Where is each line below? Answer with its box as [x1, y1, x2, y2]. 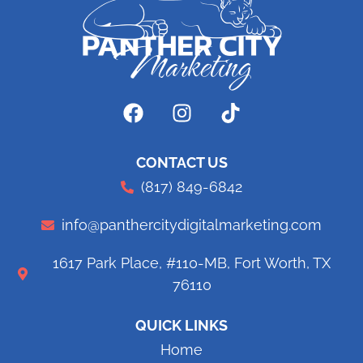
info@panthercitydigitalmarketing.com [62, 216, 322, 234]
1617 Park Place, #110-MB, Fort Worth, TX [53, 254, 331, 272]
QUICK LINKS [135, 317, 228, 335]
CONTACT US [135, 154, 228, 172]
